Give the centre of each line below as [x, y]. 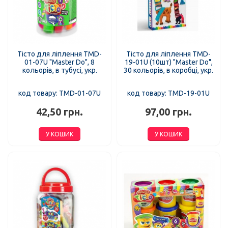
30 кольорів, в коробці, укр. [168, 70]
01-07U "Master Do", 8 [60, 62]
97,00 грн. [168, 112]
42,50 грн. [60, 112]
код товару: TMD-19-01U [168, 93]
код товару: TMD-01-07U [60, 93]
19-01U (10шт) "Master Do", [168, 62]
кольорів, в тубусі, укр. [60, 70]
